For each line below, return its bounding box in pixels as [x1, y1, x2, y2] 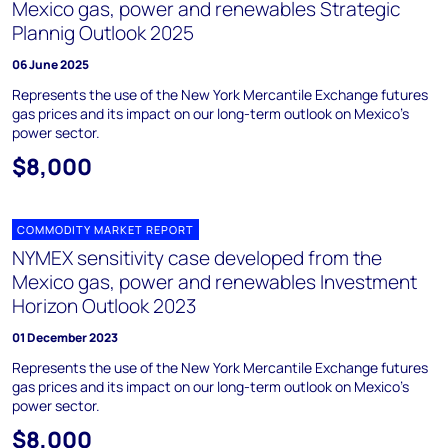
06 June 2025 [12, 56, 89, 73]
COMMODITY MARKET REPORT [17, 222, 194, 237]
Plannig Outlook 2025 [12, 20, 194, 46]
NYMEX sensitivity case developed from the [12, 245, 382, 271]
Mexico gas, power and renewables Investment [12, 269, 417, 295]
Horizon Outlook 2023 [12, 293, 196, 319]
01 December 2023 [12, 329, 118, 346]
